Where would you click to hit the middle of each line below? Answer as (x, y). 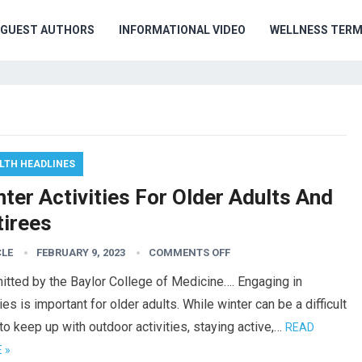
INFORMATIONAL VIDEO (182, 30)
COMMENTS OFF (189, 253)
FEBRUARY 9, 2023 (81, 253)
